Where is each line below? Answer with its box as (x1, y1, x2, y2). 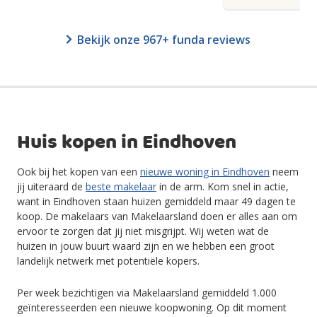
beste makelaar (86, 180, 156, 193)
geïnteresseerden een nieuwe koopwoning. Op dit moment (17, 301, 287, 314)
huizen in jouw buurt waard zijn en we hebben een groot (17, 239, 275, 253)
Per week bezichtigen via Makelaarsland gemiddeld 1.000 (17, 286, 277, 299)
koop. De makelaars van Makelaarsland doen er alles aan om (17, 209, 297, 223)
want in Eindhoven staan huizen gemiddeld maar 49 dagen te (17, 195, 296, 208)
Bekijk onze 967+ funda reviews (77, 32, 250, 47)
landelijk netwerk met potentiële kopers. (17, 254, 200, 267)
